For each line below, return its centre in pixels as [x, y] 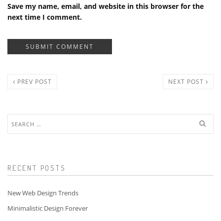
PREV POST [34, 82]
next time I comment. [45, 17]
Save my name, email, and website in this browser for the [106, 6]
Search [18, 119]
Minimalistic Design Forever [48, 208]
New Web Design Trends [43, 193]
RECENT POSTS [37, 168]
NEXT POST [187, 82]
